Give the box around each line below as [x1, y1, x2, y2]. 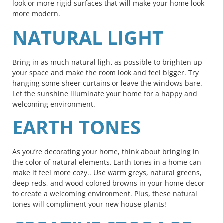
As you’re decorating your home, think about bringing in [12, 147, 199, 157]
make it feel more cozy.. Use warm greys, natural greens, [12, 168, 202, 178]
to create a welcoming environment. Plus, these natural [12, 189, 197, 199]
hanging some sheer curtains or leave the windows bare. [12, 78, 202, 88]
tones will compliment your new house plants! [12, 199, 166, 209]
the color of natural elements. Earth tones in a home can [12, 157, 201, 167]
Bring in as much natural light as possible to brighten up [12, 57, 202, 67]
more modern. [12, 9, 62, 19]
